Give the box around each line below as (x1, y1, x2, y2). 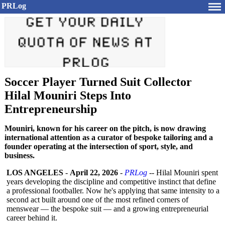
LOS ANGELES (7, 168, 63, 177)
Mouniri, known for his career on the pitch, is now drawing (5, 124, 206, 133)
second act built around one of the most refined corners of (7, 195, 188, 204)
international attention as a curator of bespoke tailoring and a (5, 133, 213, 142)
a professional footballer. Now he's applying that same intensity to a (7, 186, 219, 195)
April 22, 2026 (70, 168, 118, 177)
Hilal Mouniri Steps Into (5, 89, 131, 102)
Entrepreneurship (5, 102, 97, 116)
